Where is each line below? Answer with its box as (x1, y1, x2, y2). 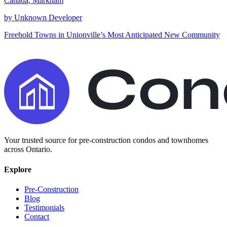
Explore (4, 165, 31, 174)
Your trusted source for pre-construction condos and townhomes (4, 136, 208, 145)
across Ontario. (4, 145, 52, 154)
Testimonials (24, 203, 64, 212)
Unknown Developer (14, 13, 82, 22)
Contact (24, 212, 49, 221)
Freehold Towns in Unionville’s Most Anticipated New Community (4, 30, 220, 40)
